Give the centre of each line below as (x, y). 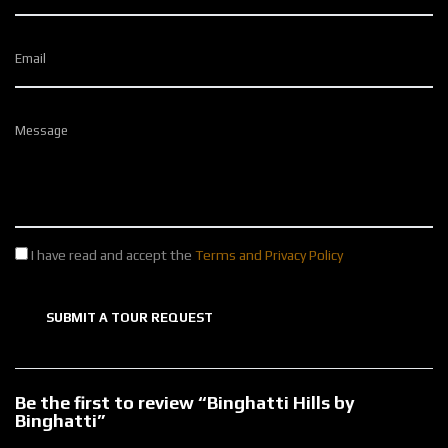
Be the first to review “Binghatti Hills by (185, 403)
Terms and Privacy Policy (269, 255)
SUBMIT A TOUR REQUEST (129, 318)
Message (41, 131)
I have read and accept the (111, 255)
